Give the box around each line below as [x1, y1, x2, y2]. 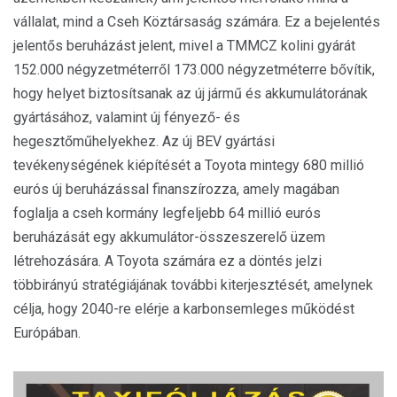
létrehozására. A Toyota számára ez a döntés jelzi [13, 253, 322, 269]
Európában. [13, 324, 81, 341]
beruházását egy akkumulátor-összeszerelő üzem [13, 229, 325, 245]
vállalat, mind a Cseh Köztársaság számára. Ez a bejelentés [13, 13, 380, 30]
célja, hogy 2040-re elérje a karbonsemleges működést [13, 300, 354, 317]
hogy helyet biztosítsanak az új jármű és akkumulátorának [13, 85, 368, 102]
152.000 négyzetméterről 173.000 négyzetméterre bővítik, [13, 61, 375, 78]
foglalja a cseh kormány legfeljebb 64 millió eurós [13, 205, 321, 222]
